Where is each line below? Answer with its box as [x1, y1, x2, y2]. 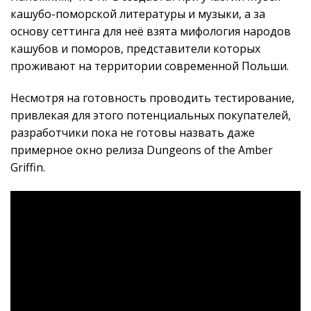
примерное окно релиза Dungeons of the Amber [10, 142, 273, 158]
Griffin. [10, 160, 45, 176]
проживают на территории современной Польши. [10, 58, 289, 74]
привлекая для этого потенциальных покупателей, [10, 108, 291, 124]
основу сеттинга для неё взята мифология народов [10, 24, 291, 40]
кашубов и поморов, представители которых [10, 41, 260, 57]
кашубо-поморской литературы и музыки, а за [10, 6, 265, 22]
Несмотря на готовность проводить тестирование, [10, 90, 294, 106]
